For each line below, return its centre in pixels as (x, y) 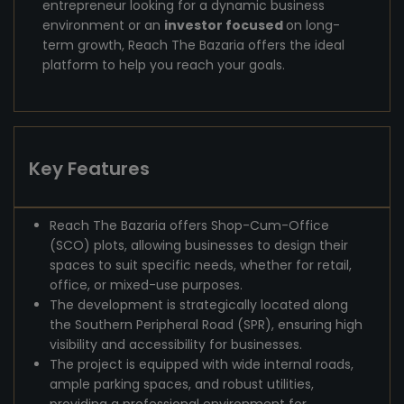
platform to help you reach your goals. (164, 65)
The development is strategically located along (199, 305)
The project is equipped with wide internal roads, (202, 364)
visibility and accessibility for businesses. (176, 344)
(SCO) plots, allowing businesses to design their (199, 245)
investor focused (225, 25)
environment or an (103, 25)
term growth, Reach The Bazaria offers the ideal (193, 45)
